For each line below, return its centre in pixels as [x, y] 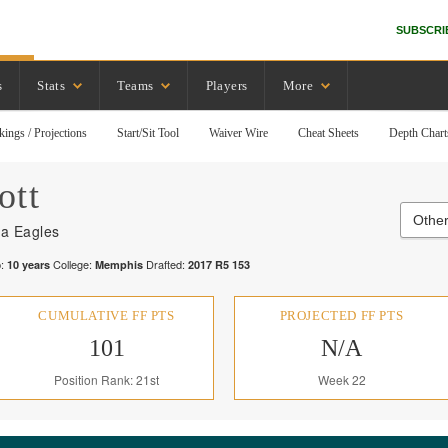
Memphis [119, 264]
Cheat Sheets [329, 133]
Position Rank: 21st [106, 379]
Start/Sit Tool [148, 133]
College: [72, 264]
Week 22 [341, 379]
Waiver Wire [239, 133]
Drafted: [164, 264]
